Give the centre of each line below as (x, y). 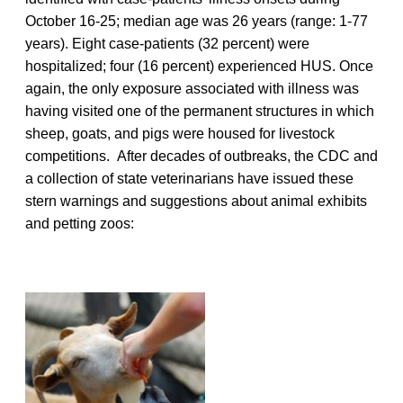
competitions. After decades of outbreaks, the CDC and (201, 156)
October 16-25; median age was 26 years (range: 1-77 (197, 21)
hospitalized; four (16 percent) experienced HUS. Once (199, 66)
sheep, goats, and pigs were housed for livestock (180, 133)
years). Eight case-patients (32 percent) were (167, 43)
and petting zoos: (80, 223)
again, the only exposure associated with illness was (192, 88)
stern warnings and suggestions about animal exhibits (196, 201)
